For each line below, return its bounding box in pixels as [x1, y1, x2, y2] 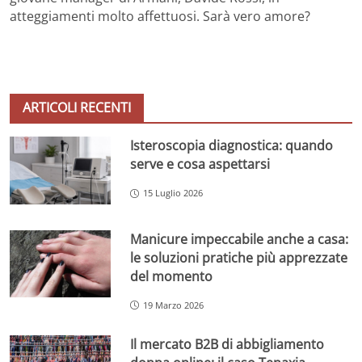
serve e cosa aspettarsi [130, 155, 271, 174]
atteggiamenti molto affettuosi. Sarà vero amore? [10, 7, 310, 26]
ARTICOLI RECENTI [23, 99, 131, 117]
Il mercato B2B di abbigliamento [130, 335, 325, 353]
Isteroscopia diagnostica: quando [130, 137, 334, 155]
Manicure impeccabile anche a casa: [130, 229, 349, 248]
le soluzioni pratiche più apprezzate [130, 248, 348, 267]
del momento [130, 267, 213, 285]
